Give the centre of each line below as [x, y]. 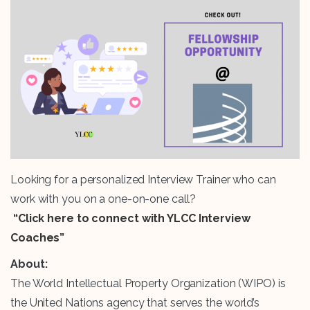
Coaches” [38, 238]
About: [30, 264]
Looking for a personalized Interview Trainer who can [143, 180]
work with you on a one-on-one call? [103, 199]
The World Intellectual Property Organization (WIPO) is [148, 284]
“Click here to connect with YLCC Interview [131, 219]
